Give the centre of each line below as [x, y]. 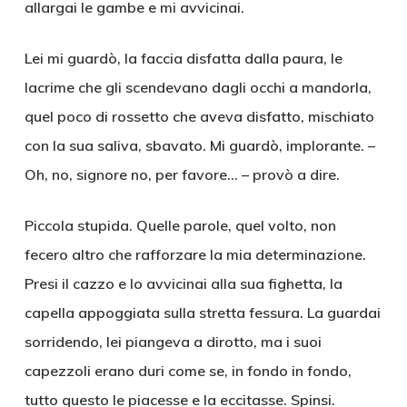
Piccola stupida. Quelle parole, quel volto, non [180, 225]
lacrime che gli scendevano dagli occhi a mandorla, [198, 87]
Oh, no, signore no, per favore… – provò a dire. [182, 174]
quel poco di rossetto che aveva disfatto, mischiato [199, 116]
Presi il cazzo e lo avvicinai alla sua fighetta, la [183, 283]
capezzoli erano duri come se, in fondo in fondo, [188, 371]
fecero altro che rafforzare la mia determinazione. [195, 254]
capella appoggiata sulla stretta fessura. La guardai [202, 313]
